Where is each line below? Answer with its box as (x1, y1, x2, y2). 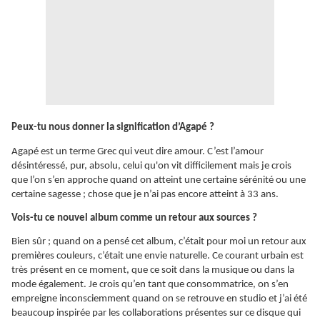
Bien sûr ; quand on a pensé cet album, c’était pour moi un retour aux (11, 236, 306, 248)
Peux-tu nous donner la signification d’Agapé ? (11, 122, 214, 134)
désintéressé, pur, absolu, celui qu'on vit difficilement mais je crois (11, 160, 291, 171)
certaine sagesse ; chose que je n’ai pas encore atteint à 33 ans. (11, 189, 279, 200)
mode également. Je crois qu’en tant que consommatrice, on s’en (11, 279, 289, 291)
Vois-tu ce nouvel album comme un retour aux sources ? (11, 212, 257, 224)
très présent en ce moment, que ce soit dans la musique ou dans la (11, 265, 294, 276)
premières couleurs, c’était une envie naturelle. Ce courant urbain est (11, 251, 304, 262)
